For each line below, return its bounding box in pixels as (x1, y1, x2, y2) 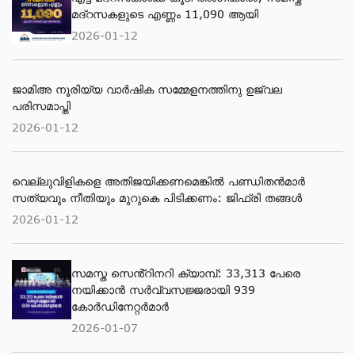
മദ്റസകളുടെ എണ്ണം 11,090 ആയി (71, 7, 258, 21)
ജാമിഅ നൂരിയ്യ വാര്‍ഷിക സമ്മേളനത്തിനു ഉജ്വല (12, 82, 282, 96)
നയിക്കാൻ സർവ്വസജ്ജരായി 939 (71, 283, 255, 296)
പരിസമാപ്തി (12, 99, 71, 113)
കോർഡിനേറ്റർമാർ (71, 300, 169, 313)
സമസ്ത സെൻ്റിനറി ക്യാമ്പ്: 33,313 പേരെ (71, 266, 300, 280)
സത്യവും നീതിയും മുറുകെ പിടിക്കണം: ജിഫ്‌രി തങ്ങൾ (12, 191, 302, 204)
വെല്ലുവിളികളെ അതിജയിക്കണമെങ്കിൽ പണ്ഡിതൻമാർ (12, 174, 305, 188)
